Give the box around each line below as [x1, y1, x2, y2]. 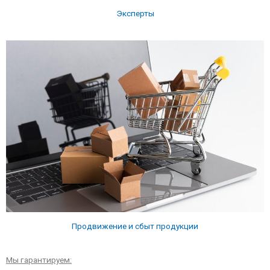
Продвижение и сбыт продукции [72, 221, 198, 231]
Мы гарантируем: [6, 254, 72, 265]
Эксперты [116, 8, 154, 19]
